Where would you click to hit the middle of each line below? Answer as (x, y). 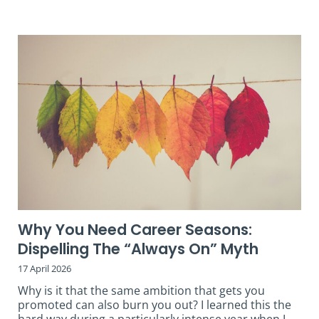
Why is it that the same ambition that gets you (141, 291)
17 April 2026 (45, 269)
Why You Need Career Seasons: (135, 230)
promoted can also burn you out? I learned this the (155, 305)
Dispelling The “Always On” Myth (138, 249)
